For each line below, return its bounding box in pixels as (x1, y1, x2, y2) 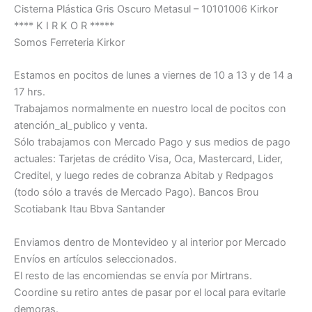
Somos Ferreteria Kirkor (14, 36, 125, 49)
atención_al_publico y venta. (14, 119, 148, 132)
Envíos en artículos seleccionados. (14, 252, 177, 265)
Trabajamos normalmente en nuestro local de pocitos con (14, 102, 286, 116)
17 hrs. (14, 86, 45, 99)
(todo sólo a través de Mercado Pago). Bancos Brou (14, 186, 258, 199)
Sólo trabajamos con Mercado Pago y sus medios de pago (14, 136, 290, 149)
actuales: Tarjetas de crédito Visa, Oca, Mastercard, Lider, (14, 153, 283, 166)
